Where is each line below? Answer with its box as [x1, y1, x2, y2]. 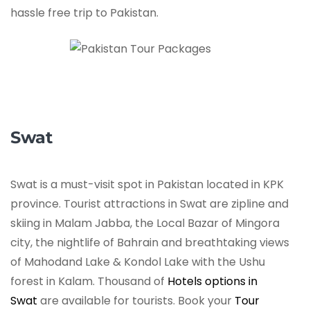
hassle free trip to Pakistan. [10, 5, 158, 21]
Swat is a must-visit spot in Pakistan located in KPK [10, 176, 284, 193]
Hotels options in [167, 273, 257, 290]
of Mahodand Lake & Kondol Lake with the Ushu [10, 254, 265, 271]
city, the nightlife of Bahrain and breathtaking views [10, 235, 289, 251]
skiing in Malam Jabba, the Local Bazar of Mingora [10, 215, 280, 232]
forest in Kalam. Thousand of [10, 273, 167, 290]
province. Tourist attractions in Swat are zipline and [10, 196, 289, 212]
